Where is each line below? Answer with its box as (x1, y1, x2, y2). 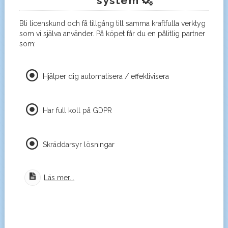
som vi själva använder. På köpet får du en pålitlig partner (19, 29, 205, 38)
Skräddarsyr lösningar (43, 140, 115, 149)
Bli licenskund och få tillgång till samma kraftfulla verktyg (19, 19, 206, 27)
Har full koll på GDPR (43, 106, 112, 115)
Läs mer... (44, 174, 75, 182)
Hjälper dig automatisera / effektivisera (43, 72, 169, 81)
